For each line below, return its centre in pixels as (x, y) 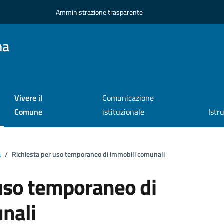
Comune (28, 112)
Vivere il (28, 98)
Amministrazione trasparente (99, 12)
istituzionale (123, 112)
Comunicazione (128, 98)
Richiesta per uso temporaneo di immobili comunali (88, 154)
